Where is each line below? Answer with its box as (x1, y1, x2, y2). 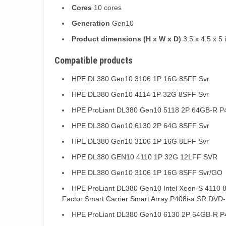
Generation (72, 19, 110, 27)
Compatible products (54, 54, 133, 66)
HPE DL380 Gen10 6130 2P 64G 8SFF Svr (72, 121, 209, 130)
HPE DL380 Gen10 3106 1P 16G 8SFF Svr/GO (72, 168, 222, 177)
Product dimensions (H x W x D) (72, 34, 181, 43)
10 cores (92, 3, 122, 12)
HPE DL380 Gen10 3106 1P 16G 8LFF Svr (72, 137, 209, 145)
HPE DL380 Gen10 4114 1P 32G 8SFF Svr (72, 90, 209, 98)
